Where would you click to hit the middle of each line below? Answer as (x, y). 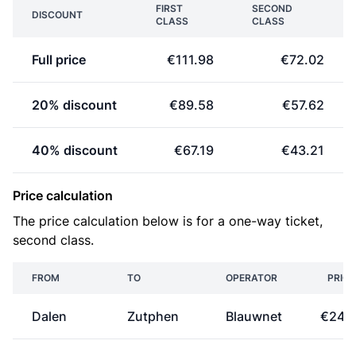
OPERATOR (252, 278)
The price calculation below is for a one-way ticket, (168, 221)
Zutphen (153, 316)
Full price (59, 60)
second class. (53, 240)
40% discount (75, 150)
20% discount (74, 105)
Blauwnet (254, 316)
